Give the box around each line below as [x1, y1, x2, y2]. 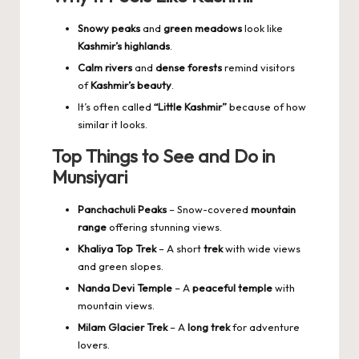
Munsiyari [52, 166, 127, 189]
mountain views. [78, 299, 155, 313]
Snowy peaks [78, 21, 140, 34]
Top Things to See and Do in [52, 145, 275, 168]
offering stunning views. [107, 220, 222, 234]
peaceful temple [192, 281, 272, 295]
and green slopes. [78, 260, 163, 273]
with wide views [223, 242, 301, 256]
